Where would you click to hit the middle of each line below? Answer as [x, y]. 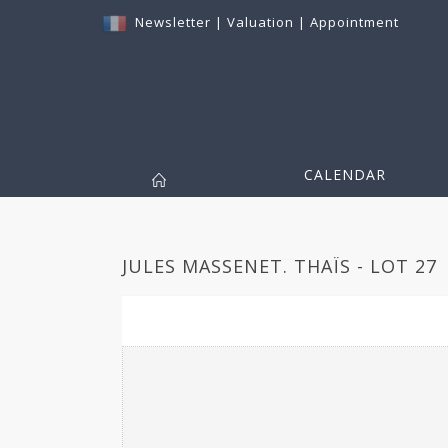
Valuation [260, 22]
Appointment [354, 22]
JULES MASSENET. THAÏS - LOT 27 [279, 266]
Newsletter [173, 22]
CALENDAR [345, 175]
